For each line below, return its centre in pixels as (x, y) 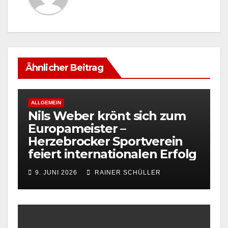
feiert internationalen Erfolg (112, 154)
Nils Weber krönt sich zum (107, 116)
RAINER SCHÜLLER (127, 172)
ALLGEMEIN (46, 102)
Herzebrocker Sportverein (106, 141)
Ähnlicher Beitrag (64, 67)
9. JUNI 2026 (56, 172)
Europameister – (77, 128)
